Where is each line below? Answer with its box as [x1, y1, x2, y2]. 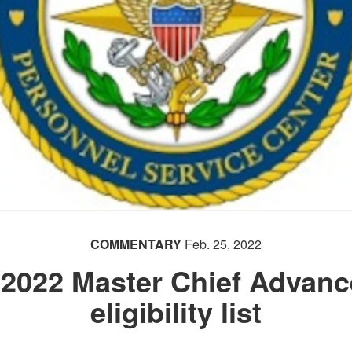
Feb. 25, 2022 [181, 235, 262, 253]
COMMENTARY [90, 235, 181, 253]
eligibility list [90, 291, 262, 332]
